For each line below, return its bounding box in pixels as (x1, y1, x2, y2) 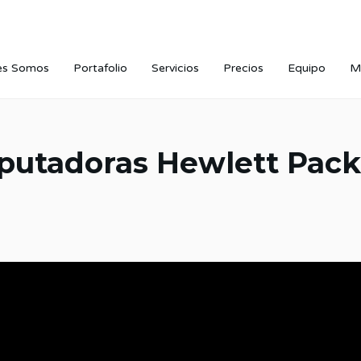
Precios (223, 61, 263, 75)
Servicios (151, 61, 199, 75)
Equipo (288, 61, 326, 75)
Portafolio (73, 61, 127, 75)
